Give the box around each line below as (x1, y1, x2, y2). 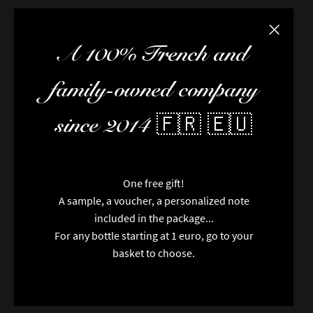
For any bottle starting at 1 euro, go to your (54, 228, 254, 243)
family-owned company (50, 75, 258, 104)
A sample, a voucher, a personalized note (58, 194, 249, 208)
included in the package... (94, 211, 214, 226)
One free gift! (123, 176, 184, 191)
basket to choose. (112, 246, 195, 261)
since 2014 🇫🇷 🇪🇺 (55, 111, 252, 140)
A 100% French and (59, 40, 248, 68)
